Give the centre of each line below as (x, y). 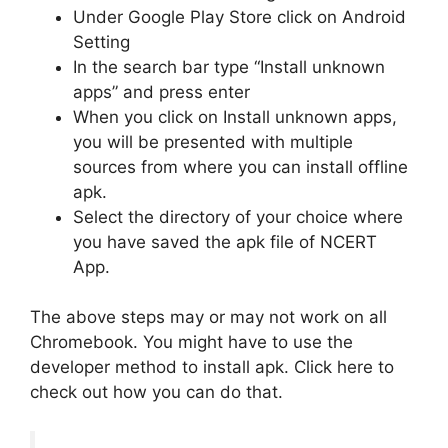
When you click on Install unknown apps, (234, 116)
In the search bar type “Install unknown (228, 66)
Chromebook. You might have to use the (191, 342)
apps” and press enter (161, 91)
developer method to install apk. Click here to (212, 367)
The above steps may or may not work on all (208, 317)
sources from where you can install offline (240, 166)
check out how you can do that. (156, 392)
